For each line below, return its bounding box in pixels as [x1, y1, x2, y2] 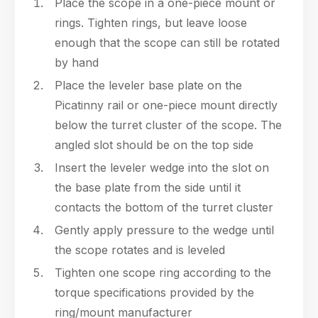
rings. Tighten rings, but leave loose [55, 16, 247, 30]
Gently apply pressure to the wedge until [55, 223, 274, 237]
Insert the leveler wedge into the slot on [55, 160, 269, 175]
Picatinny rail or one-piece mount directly [55, 98, 278, 112]
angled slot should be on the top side [55, 138, 253, 152]
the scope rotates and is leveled [55, 243, 225, 257]
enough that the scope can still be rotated [55, 35, 280, 50]
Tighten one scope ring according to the [55, 265, 271, 280]
